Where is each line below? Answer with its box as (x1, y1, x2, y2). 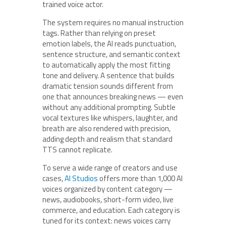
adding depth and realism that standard (42, 133, 173, 145)
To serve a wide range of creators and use (42, 161, 178, 174)
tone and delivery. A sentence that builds (42, 69, 175, 81)
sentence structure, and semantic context (42, 48, 181, 60)
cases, (42, 172, 65, 184)
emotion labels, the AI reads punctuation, (42, 37, 176, 49)
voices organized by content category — (42, 183, 173, 195)
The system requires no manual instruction (42, 16, 184, 28)
